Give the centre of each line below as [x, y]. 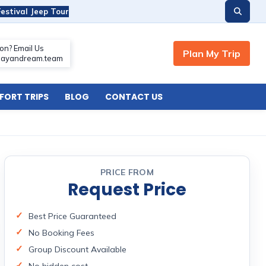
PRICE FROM [127, 172]
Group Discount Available [77, 249]
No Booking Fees [61, 233]
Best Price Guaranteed [72, 216]
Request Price [127, 190]
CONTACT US [134, 97]
